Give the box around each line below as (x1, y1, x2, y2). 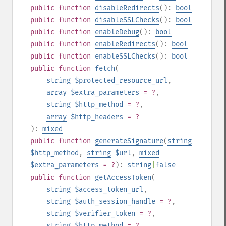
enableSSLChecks (95, 52, 155, 61)
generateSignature (95, 137, 163, 145)
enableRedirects (95, 40, 155, 48)
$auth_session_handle (75, 197, 155, 206)
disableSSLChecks (95, 16, 159, 24)
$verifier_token (75, 209, 135, 218)
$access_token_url (75, 185, 143, 194)
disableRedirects (95, 4, 159, 12)
